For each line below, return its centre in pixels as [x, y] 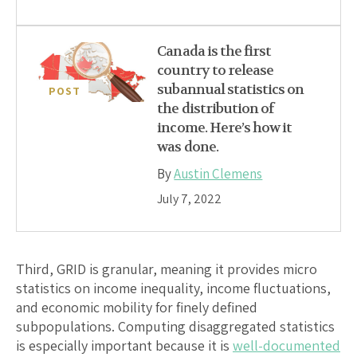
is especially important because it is [124, 345]
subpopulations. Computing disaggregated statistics [175, 326]
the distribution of [216, 108]
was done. [188, 147]
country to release [216, 70]
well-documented [286, 345]
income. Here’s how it [225, 127]
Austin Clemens [218, 173]
